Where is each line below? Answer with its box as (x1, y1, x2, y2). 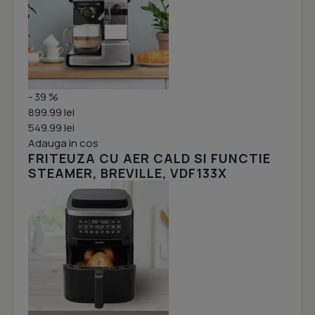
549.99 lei (28, 120, 75, 136)
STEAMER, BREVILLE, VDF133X (28, 165, 227, 182)
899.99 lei (28, 105, 75, 120)
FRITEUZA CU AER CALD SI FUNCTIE (28, 150, 271, 167)
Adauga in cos (28, 136, 98, 151)
